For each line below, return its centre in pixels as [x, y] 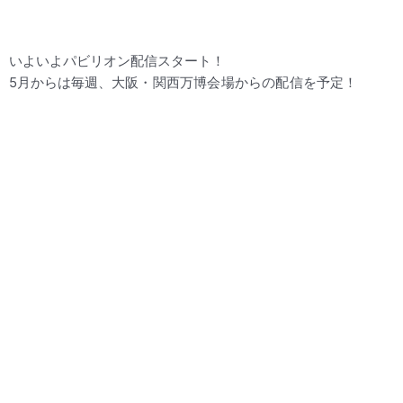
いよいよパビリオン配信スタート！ [117, 60]
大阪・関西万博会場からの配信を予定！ [235, 82]
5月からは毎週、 [60, 82]
